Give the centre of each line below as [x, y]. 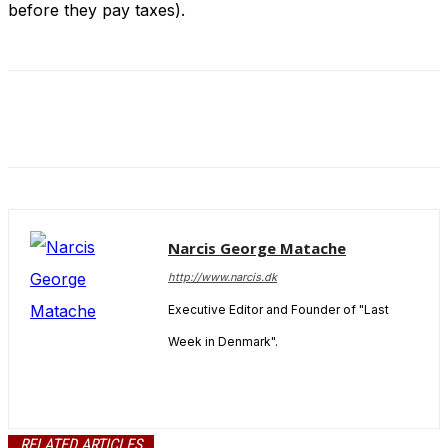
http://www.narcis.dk [222, 277]
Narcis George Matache [257, 248]
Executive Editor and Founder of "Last [278, 310]
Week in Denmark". [223, 342]
